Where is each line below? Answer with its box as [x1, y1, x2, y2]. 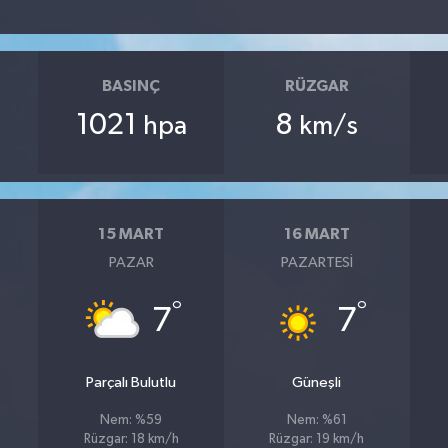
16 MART [283, 225, 350, 242]
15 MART [98, 225, 165, 242]
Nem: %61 [286, 414, 347, 428]
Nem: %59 [100, 414, 163, 428]
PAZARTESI [280, 255, 353, 271]
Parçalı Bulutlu [86, 375, 177, 391]
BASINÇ [102, 77, 161, 94]
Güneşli [292, 375, 342, 391]
